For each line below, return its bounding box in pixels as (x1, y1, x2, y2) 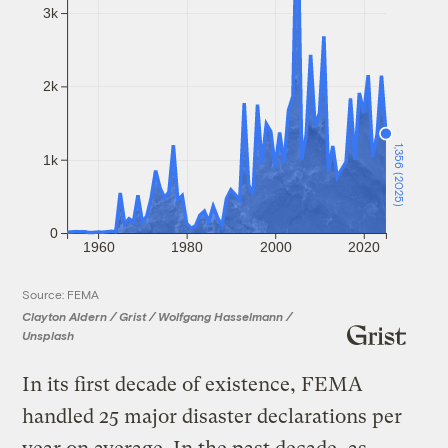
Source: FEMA (22, 287, 100, 302)
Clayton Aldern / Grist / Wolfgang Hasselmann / (22, 309, 293, 324)
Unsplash (22, 328, 75, 343)
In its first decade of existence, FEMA (22, 373, 364, 397)
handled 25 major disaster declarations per (22, 405, 403, 429)
